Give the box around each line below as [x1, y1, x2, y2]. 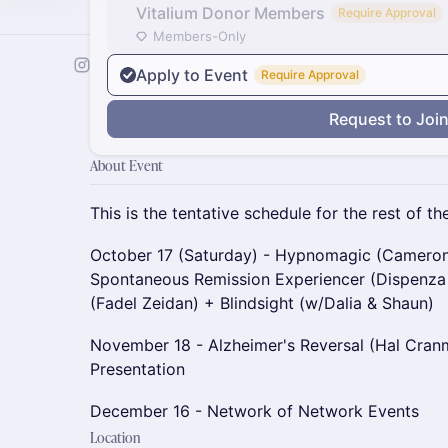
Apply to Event [136, 65, 248, 85]
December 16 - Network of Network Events [90, 401, 419, 421]
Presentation [90, 359, 185, 379]
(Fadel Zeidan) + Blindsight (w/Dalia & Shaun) [90, 293, 434, 313]
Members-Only [153, 28, 246, 44]
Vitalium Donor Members [136, 3, 325, 23]
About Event [90, 156, 163, 175]
